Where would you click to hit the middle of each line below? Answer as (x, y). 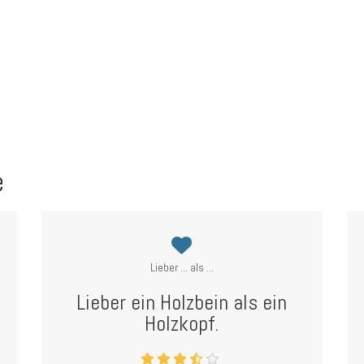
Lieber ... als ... (182, 267)
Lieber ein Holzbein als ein (182, 303)
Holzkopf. (182, 324)
